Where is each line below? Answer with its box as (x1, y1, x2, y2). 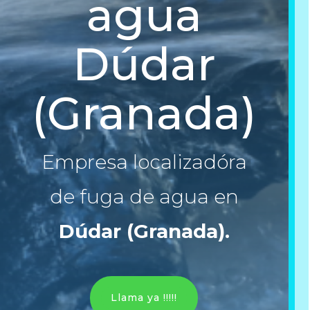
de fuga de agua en (49, 185, 239, 208)
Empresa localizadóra (41, 150, 247, 174)
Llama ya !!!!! (111, 291, 178, 304)
